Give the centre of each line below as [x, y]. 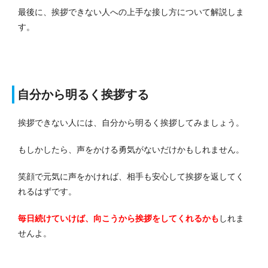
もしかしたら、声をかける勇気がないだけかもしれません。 [131, 149]
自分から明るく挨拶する [83, 94]
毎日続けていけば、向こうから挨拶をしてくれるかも [118, 218]
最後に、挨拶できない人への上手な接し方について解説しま [131, 12]
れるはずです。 [47, 191]
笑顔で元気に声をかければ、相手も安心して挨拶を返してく [131, 176]
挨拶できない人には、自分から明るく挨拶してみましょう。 [131, 122]
